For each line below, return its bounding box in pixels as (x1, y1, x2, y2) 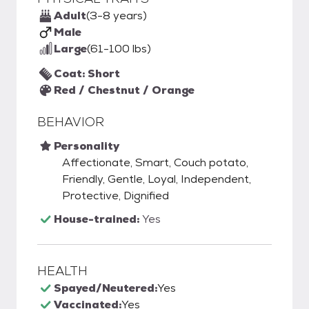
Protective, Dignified (62, 188, 169, 203)
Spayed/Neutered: (54, 281, 157, 295)
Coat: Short (54, 66, 120, 81)
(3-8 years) (86, 8, 147, 23)
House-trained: (54, 212, 142, 226)
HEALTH (37, 263, 88, 279)
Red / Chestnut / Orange (54, 83, 195, 97)
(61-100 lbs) (87, 41, 151, 56)
